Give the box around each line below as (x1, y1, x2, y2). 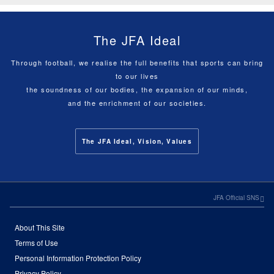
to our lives (115, 70, 159, 81)
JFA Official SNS (213, 193, 259, 202)
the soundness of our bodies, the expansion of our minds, (26, 84, 248, 94)
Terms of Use (15, 237, 58, 248)
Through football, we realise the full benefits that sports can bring (10, 57, 264, 67)
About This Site (15, 222, 65, 233)
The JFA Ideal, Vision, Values (81, 137, 193, 146)
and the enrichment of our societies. (67, 97, 207, 108)
